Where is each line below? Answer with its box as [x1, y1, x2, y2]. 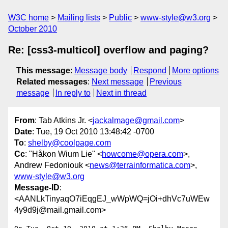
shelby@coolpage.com [28, 138, 111, 148]
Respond [133, 66, 166, 75]
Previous [149, 77, 182, 86]
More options [172, 66, 219, 75]
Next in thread [96, 89, 147, 97]
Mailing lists [58, 13, 100, 22]
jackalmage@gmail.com [93, 116, 180, 125]
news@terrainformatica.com [90, 161, 190, 170]
